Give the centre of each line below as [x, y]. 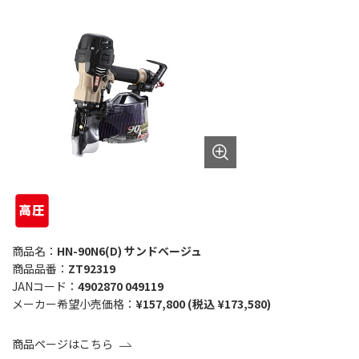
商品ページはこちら [63, 343]
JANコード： [45, 286]
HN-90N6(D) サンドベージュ [129, 250]
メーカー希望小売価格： [74, 303]
